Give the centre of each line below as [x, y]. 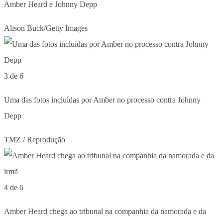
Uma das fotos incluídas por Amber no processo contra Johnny [102, 100]
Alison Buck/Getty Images [46, 28]
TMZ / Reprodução [35, 139]
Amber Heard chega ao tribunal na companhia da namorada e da [105, 211]
